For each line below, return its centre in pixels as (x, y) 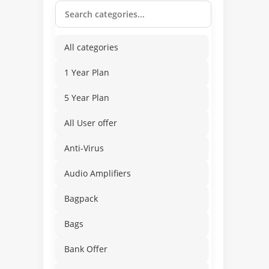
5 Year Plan (87, 98)
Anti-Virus (84, 148)
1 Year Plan (87, 72)
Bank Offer (86, 249)
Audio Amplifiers (98, 173)
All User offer (91, 123)
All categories (91, 47)
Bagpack (81, 198)
